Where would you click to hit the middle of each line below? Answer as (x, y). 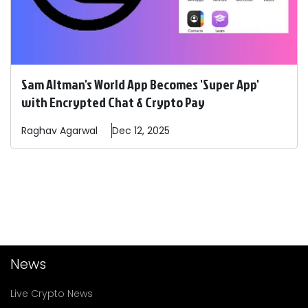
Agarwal (79, 131)
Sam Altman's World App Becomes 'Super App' (140, 84)
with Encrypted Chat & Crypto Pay (113, 102)
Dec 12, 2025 (141, 131)
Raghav (39, 131)
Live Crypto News (52, 294)
